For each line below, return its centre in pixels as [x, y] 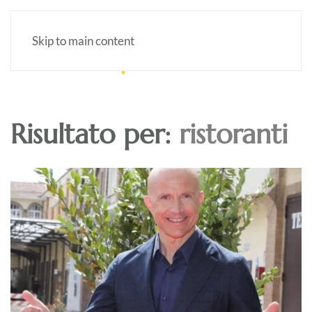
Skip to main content [83, 41]
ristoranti [233, 134]
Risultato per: [95, 134]
